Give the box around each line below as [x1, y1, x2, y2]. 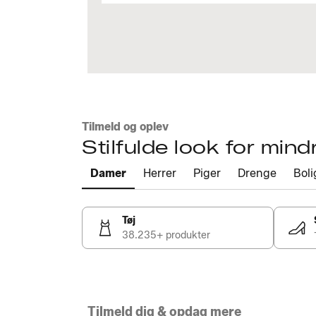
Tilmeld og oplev [82, 120, 169, 133]
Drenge [238, 166, 276, 180]
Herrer [143, 166, 176, 180]
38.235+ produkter [122, 229, 210, 241]
